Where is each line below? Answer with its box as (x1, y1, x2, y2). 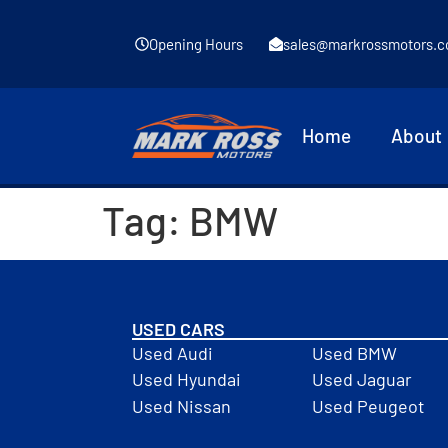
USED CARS (132, 318, 225, 340)
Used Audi (132, 342, 213, 364)
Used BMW (312, 342, 397, 364)
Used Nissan (132, 394, 231, 417)
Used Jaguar (312, 368, 412, 391)
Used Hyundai (132, 368, 241, 391)
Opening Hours (149, 35, 243, 53)
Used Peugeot (312, 394, 425, 417)
